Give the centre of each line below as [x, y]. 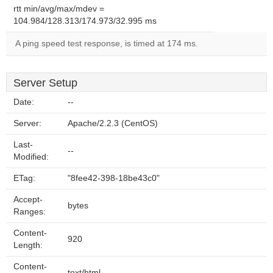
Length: [28, 245]
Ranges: [30, 212]
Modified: [31, 157]
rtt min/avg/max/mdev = [59, 9]
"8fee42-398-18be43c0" [114, 178]
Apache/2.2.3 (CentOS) [113, 123]
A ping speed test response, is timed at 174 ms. [107, 44]
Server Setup [45, 83]
